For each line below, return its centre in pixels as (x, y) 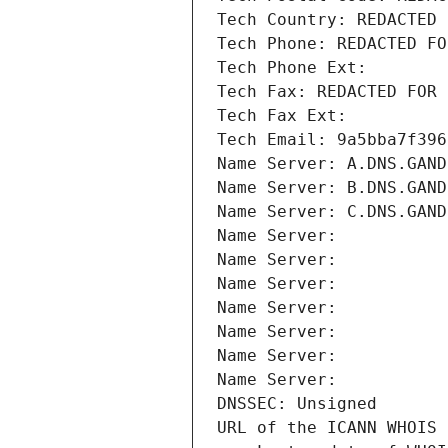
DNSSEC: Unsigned (297, 404)
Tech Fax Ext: (282, 116)
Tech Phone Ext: (292, 68)
